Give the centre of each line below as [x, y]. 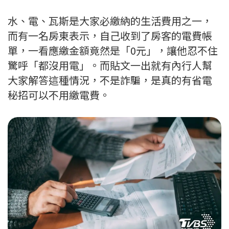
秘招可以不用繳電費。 [59, 95]
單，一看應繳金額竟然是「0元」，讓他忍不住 [113, 50]
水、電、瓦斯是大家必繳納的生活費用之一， [110, 21]
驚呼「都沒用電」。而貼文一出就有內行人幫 [110, 65]
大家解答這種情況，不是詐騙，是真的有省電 [110, 80]
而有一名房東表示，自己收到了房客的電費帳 [110, 36]
